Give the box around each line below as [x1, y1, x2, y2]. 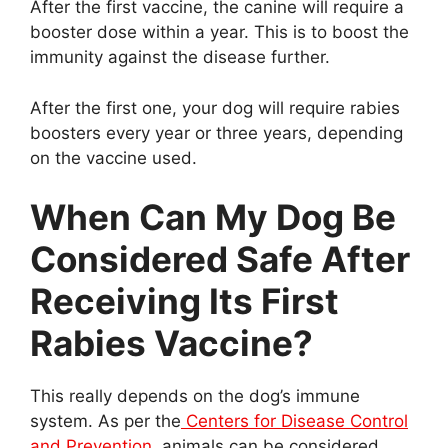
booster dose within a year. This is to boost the [30, 22, 409, 42]
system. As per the [30, 411, 181, 431]
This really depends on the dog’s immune [30, 386, 360, 406]
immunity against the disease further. [30, 47, 330, 67]
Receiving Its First [30, 280, 339, 322]
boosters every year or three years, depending [30, 122, 403, 143]
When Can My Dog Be [30, 196, 396, 238]
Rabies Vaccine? [30, 322, 313, 364]
